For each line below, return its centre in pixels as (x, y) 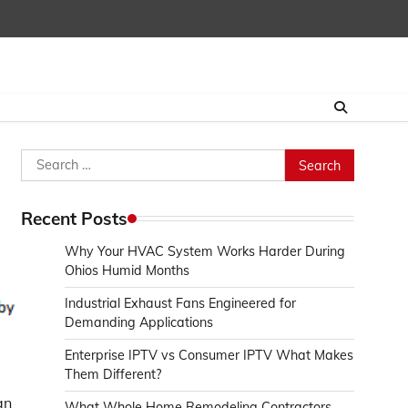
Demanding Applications (139, 322)
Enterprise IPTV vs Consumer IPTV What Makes (209, 355)
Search (44, 159)
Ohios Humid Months (127, 270)
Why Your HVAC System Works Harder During (205, 251)
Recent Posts (74, 219)
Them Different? (113, 374)
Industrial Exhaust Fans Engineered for (180, 303)
